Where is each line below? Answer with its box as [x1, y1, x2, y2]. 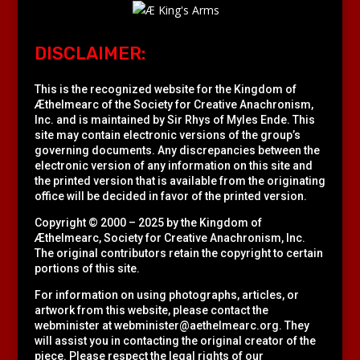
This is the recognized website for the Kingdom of [34, 83, 297, 96]
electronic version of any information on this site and [34, 159, 313, 173]
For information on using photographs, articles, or [34, 288, 299, 302]
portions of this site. [34, 262, 140, 276]
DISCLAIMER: [34, 43, 145, 65]
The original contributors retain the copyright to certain [34, 247, 323, 260]
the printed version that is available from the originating [34, 174, 325, 188]
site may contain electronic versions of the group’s [34, 129, 301, 142]
